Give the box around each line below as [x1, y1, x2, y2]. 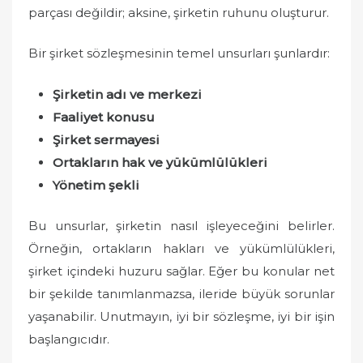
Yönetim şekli [53, 177, 139, 193]
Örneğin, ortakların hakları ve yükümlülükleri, [28, 241, 335, 256]
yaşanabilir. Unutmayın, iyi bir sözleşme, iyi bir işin [28, 309, 335, 324]
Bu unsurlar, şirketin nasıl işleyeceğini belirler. [28, 218, 335, 233]
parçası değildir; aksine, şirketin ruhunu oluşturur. [28, 4, 329, 20]
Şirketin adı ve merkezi [53, 86, 202, 102]
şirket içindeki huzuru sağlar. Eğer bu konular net [28, 263, 335, 279]
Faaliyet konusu [53, 109, 155, 125]
